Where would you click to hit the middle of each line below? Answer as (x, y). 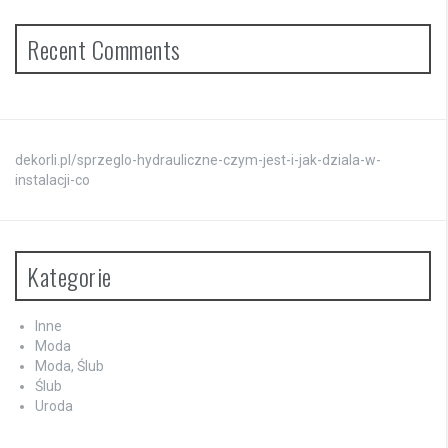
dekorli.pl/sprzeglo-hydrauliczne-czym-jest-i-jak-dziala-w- (198, 159)
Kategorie (69, 275)
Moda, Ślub (69, 365)
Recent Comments (104, 48)
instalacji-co (52, 179)
